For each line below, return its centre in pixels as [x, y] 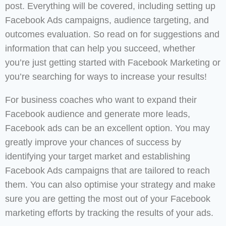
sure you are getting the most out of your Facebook [108, 199]
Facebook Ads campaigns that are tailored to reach [107, 171]
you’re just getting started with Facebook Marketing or [113, 63]
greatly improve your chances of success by [93, 143]
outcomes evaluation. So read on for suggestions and [112, 35]
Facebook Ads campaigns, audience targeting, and [107, 20]
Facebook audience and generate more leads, [98, 114]
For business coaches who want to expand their [101, 100]
